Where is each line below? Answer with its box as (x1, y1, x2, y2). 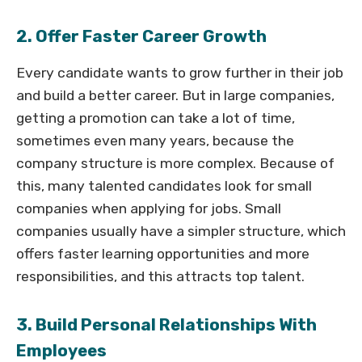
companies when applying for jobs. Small (16, 200, 281, 217)
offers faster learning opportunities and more (16, 246, 309, 263)
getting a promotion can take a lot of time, (16, 110, 295, 127)
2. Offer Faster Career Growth (16, 27, 267, 47)
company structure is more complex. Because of (16, 155, 335, 172)
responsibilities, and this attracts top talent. (16, 268, 305, 285)
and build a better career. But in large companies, (16, 87, 335, 104)
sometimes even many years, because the (16, 133, 294, 149)
